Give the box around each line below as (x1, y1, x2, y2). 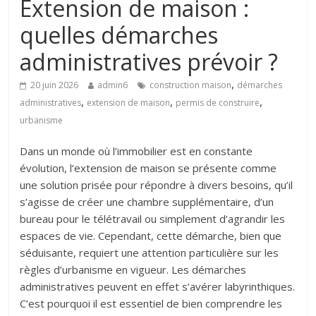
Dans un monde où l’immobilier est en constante (20, 144, 253, 159)
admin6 (97, 79, 128, 92)
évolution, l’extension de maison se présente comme (20, 161, 277, 176)
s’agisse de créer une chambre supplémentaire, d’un (20, 195, 274, 209)
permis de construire (176, 97, 260, 109)
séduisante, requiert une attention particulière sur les (20, 245, 279, 260)
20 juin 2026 (30, 79, 79, 92)
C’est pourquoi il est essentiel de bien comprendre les (20, 296, 283, 311)
